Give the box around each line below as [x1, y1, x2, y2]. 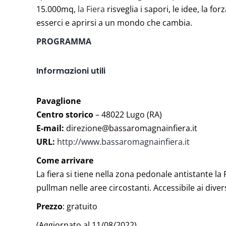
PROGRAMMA [36, 36, 91, 47]
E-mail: [36, 122, 66, 134]
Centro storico [36, 108, 93, 120]
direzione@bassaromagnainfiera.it [66, 122, 197, 134]
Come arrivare [36, 154, 93, 166]
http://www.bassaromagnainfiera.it [57, 136, 190, 147]
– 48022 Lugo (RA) [93, 108, 162, 120]
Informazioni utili [36, 65, 105, 77]
